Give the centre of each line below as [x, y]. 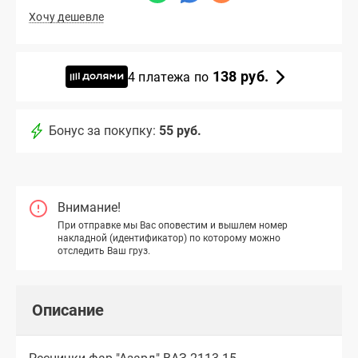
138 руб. [241, 76]
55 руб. [180, 131]
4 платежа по [170, 77]
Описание [68, 310]
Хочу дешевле [67, 17]
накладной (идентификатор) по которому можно [169, 238]
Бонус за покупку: [102, 131]
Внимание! [89, 208]
